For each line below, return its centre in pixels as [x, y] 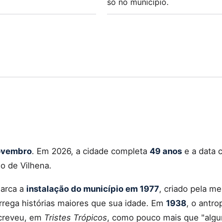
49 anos [166, 151]
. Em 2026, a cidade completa [91, 151]
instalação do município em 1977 [93, 189]
